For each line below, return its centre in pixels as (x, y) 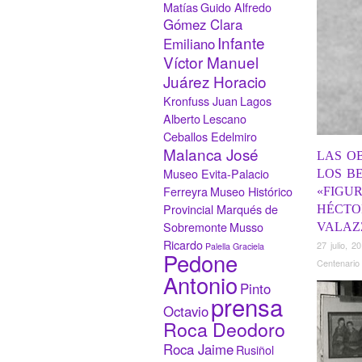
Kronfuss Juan (200, 101)
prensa (247, 307)
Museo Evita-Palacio (216, 174)
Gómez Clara (203, 25)
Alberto (182, 119)
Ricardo (183, 245)
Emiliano (189, 44)
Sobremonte (195, 227)
